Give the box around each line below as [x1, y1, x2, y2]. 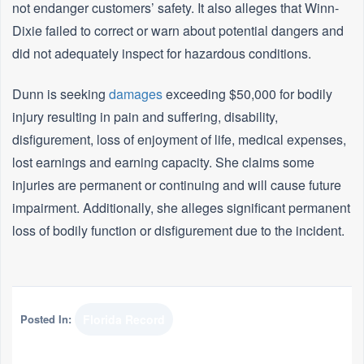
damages [109, 84, 162, 104]
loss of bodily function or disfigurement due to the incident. [12, 221, 344, 240]
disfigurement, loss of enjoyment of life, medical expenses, [12, 130, 346, 149]
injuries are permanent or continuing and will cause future [12, 175, 341, 195]
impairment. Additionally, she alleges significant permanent [12, 198, 350, 218]
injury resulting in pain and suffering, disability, [12, 107, 278, 127]
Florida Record [83, 311, 165, 328]
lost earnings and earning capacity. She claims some [12, 153, 314, 172]
